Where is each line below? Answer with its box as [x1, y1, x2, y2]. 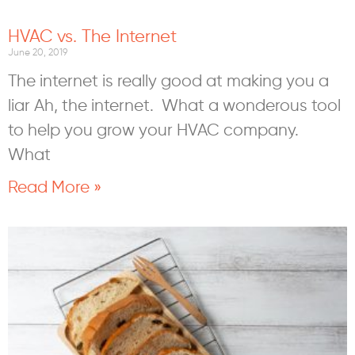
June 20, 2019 [8, 46, 67, 59]
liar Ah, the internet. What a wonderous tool [8, 95, 341, 116]
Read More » [8, 177, 101, 197]
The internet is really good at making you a [8, 71, 329, 91]
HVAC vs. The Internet [8, 25, 177, 48]
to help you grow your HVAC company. [8, 120, 303, 140]
